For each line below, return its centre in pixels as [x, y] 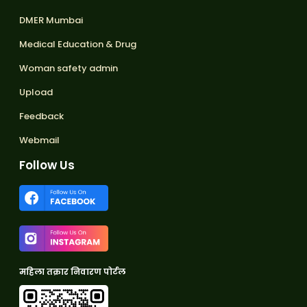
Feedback [41, 116]
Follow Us [47, 165]
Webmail [39, 140]
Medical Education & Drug [78, 44]
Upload [36, 92]
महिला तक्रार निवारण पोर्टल [72, 272]
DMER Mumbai [51, 20]
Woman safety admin [69, 68]
